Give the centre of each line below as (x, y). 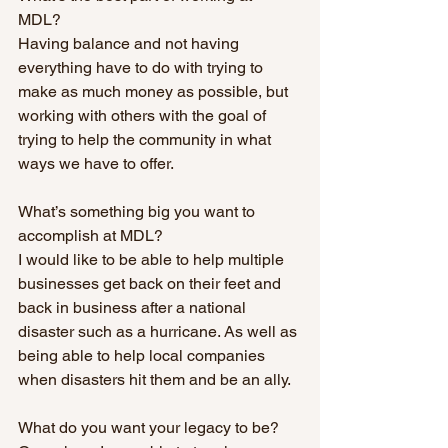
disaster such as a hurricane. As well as (159, 331)
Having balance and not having (130, 43)
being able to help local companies (143, 355)
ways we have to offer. (96, 163)
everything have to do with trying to (142, 67)
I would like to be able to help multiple (153, 259)
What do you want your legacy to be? (150, 427)
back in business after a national (134, 307)
